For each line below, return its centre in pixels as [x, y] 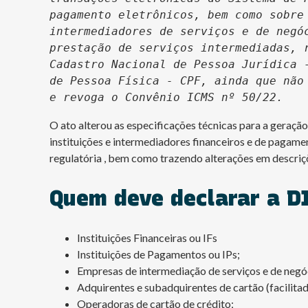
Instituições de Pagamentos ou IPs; [159, 254]
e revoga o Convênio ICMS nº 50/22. [166, 97]
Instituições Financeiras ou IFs [147, 238]
